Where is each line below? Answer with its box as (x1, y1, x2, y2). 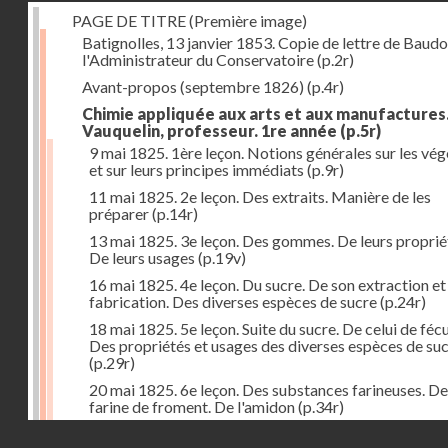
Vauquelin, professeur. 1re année (82, 120, 337, 140)
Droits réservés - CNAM (272, 422, 440, 441)
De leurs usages (89, 247, 195, 267)
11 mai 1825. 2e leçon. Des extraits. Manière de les (89, 186, 431, 206)
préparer (89, 203, 149, 223)
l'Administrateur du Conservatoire (82, 49, 314, 69)
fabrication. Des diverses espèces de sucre (89, 291, 377, 311)
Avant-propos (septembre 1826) (82, 76, 304, 96)
